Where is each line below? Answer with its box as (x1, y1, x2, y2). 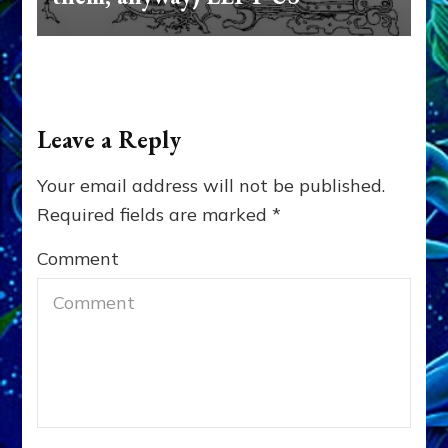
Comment (37, 247, 120, 271)
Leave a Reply (37, 124, 182, 156)
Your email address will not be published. (37, 174, 386, 198)
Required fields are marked (37, 203, 273, 227)
